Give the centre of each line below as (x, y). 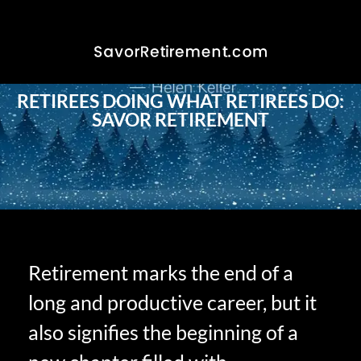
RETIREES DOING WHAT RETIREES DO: (180, 101)
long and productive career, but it (172, 302)
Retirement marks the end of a (161, 272)
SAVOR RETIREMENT (180, 119)
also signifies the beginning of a (163, 332)
